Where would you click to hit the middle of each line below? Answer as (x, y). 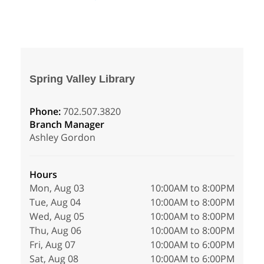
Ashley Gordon (62, 138)
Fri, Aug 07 (52, 245)
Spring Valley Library (82, 79)
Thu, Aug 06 (55, 231)
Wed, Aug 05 (57, 217)
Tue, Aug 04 (55, 202)
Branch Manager (67, 125)
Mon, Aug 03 (57, 188)
